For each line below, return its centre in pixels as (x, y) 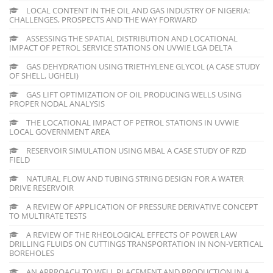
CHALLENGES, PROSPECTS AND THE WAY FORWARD (103, 19)
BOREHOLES (32, 253)
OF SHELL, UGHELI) (44, 75)
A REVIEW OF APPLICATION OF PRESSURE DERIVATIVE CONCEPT (141, 206)
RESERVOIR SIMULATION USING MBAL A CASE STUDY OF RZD (135, 150)
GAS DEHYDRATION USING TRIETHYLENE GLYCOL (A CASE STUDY (142, 66)
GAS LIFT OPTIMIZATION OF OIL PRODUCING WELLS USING (133, 94)
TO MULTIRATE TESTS (48, 215)
